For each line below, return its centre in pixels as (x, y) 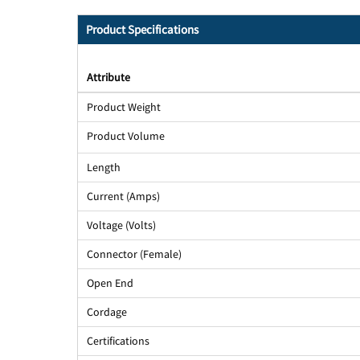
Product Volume (125, 136)
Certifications (118, 341)
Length (103, 168)
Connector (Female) (134, 254)
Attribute (108, 78)
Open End (110, 283)
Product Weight (123, 107)
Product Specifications (142, 30)
